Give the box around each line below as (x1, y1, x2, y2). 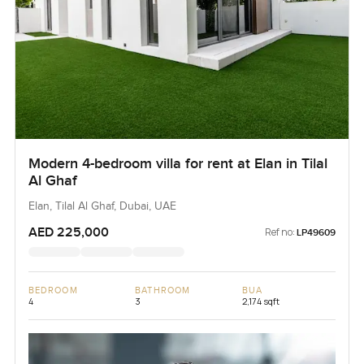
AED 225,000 (28, 223, 109, 240)
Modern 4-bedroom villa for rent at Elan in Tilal (28, 154, 327, 172)
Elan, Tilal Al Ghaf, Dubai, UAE (28, 199, 176, 213)
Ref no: (265, 224, 296, 239)
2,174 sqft (241, 294, 279, 307)
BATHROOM (135, 284, 191, 296)
